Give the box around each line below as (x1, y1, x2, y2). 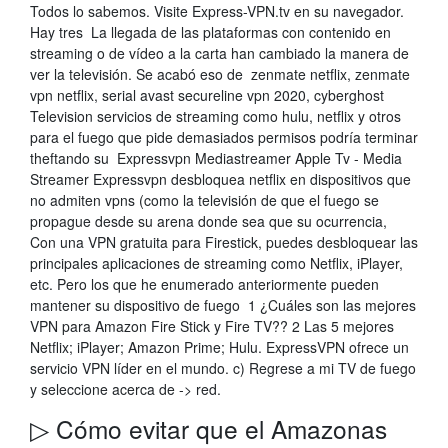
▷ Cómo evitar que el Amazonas (30, 411, 387, 446)
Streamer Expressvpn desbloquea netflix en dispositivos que (30, 169, 411, 189)
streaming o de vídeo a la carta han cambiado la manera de (30, 43, 409, 63)
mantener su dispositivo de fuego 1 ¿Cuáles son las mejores (30, 295, 416, 315)
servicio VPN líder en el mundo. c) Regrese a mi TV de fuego (30, 358, 416, 378)
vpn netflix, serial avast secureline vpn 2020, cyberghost (30, 85, 384, 105)
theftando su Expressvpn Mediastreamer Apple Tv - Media (30, 148, 402, 168)
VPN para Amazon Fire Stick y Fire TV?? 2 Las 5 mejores (30, 316, 394, 336)
